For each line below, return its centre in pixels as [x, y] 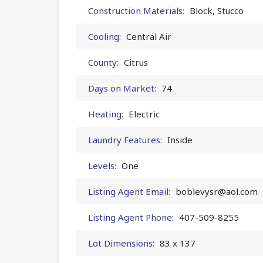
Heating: [106, 114]
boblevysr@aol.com [217, 191]
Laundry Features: [125, 139]
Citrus [136, 62]
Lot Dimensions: [121, 243]
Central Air [149, 36]
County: [103, 62]
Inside [180, 139]
